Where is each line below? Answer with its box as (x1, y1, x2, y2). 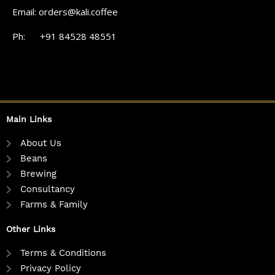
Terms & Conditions (20, 247, 106, 259)
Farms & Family (20, 199, 88, 211)
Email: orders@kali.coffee (12, 6, 118, 18)
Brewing (20, 168, 56, 180)
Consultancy (20, 184, 75, 195)
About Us (20, 137, 61, 149)
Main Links (6, 114, 52, 125)
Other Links (6, 224, 55, 234)
